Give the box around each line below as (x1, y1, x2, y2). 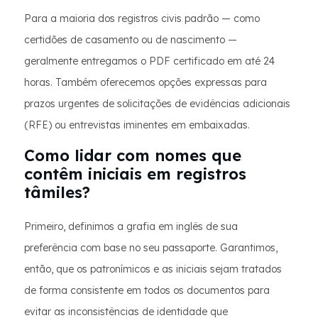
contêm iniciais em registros (24, 164, 246, 184)
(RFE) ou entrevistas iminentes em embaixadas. (24, 119, 250, 131)
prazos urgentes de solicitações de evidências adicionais (24, 97, 290, 110)
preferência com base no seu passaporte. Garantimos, (24, 241, 278, 254)
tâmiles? (24, 182, 90, 202)
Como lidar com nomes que (24, 146, 241, 165)
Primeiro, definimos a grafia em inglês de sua (24, 220, 238, 233)
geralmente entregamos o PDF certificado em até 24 (24, 55, 275, 67)
